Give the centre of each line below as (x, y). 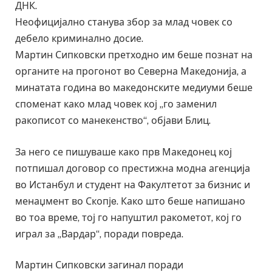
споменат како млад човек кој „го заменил (116, 104)
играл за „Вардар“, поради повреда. (99, 234)
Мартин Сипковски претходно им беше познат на (134, 55)
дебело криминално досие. (79, 39)
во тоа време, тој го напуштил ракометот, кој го (128, 217)
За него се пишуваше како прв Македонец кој (124, 152)
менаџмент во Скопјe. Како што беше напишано (130, 201)
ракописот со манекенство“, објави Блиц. (113, 121)
